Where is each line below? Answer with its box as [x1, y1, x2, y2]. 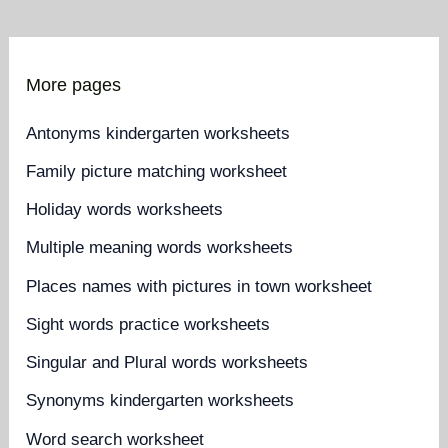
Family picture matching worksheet [26, 161, 288, 181]
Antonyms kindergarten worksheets [26, 123, 291, 143]
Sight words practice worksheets [26, 314, 271, 334]
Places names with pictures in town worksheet [26, 276, 373, 296]
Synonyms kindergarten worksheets [26, 391, 295, 411]
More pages [26, 74, 122, 96]
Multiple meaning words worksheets [26, 238, 294, 258]
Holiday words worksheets [26, 200, 224, 219]
